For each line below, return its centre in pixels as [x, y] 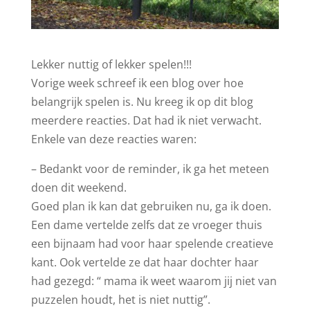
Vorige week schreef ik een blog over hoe [137, 83]
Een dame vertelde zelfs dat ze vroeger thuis [146, 225]
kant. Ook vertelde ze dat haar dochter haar [145, 262]
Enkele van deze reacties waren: [113, 139]
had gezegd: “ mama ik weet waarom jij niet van [154, 281]
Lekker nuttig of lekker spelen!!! [111, 64]
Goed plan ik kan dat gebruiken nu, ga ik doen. [151, 206]
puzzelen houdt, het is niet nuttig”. [120, 299]
